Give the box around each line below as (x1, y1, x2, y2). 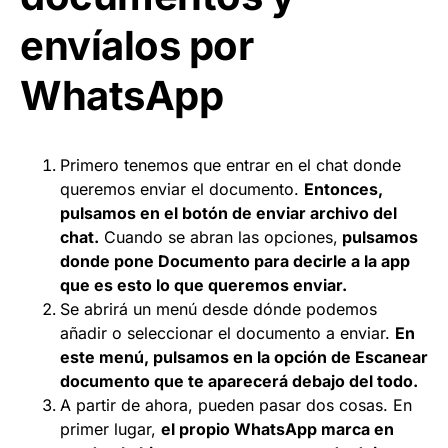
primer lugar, (60, 418, 161, 439)
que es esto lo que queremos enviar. (60, 274, 347, 295)
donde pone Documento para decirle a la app (60, 250, 410, 271)
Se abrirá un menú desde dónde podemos (60, 298, 377, 319)
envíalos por (20, 20, 253, 70)
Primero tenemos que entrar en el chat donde (60, 154, 401, 175)
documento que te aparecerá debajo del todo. (60, 370, 418, 391)
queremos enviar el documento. (60, 178, 304, 199)
